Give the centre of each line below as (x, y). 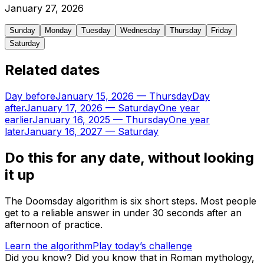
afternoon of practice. (54, 224)
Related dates (52, 70)
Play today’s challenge (142, 245)
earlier (19, 119)
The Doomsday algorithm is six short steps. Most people (131, 201)
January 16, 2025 (71, 119)
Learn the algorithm (49, 245)
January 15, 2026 (95, 96)
